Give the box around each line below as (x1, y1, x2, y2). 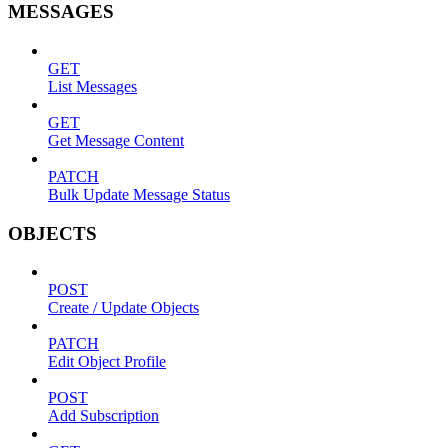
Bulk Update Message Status (48, 186, 230, 203)
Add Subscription (48, 407, 159, 425)
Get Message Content (48, 132, 184, 149)
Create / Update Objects (48, 299, 199, 317)
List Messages (48, 78, 137, 95)
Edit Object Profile (48, 353, 166, 371)
